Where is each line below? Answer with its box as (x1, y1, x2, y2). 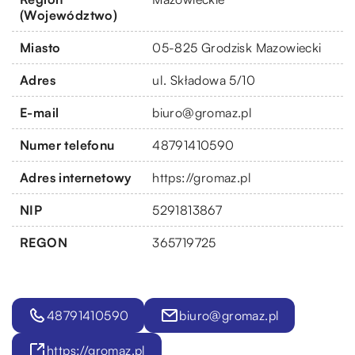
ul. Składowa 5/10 (152, 71, 255, 88)
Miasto (20, 39, 61, 55)
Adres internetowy (20, 169, 132, 185)
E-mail (20, 104, 59, 120)
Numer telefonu (20, 136, 115, 153)
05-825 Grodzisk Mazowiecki (152, 39, 322, 55)
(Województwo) (20, 6, 118, 23)
